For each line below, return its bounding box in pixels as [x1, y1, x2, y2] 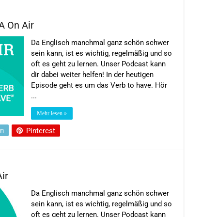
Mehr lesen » [37, 109, 67, 117]
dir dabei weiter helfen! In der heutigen [31, 70, 154, 79]
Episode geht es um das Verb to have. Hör [31, 80, 167, 90]
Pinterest [26, 126, 55, 135]
